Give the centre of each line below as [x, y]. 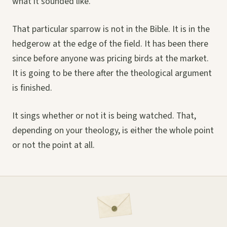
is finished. [32, 88]
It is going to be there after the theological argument [112, 73]
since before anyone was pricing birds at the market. [110, 59]
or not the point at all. [53, 145]
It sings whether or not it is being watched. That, [104, 116]
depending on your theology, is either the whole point [113, 131]
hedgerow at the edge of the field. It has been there [110, 44]
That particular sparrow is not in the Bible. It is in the [111, 29]
